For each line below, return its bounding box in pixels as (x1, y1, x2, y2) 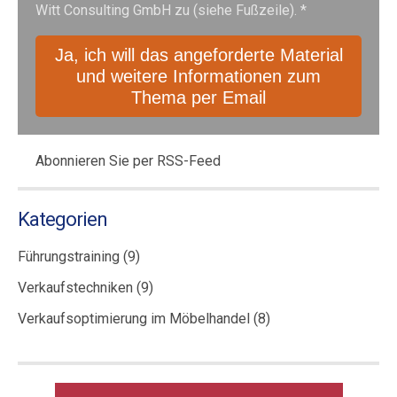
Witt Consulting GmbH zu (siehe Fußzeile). (35, 2, 300, 19)
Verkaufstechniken (18, 279, 136, 296)
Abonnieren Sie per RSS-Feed (35, 152, 221, 169)
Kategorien (18, 208, 107, 230)
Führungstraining (18, 248, 123, 265)
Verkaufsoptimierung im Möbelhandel (18, 310, 253, 327)
